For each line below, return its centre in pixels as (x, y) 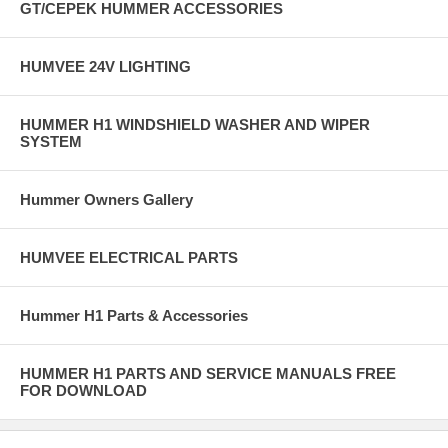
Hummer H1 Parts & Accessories (134, 315)
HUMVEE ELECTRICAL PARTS (129, 257)
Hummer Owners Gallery (106, 199)
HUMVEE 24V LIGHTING (105, 66)
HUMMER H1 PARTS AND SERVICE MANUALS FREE (208, 373)
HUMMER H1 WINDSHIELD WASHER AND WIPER (195, 124)
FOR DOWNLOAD (83, 390)
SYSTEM (51, 141)
